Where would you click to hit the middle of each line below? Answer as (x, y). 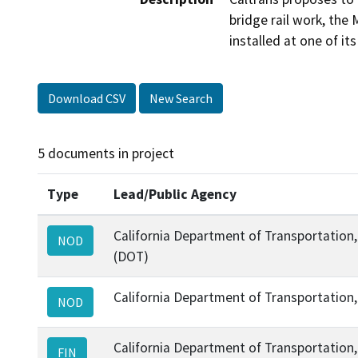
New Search (181, 99)
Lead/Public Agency (175, 194)
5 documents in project (106, 154)
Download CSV (87, 99)
